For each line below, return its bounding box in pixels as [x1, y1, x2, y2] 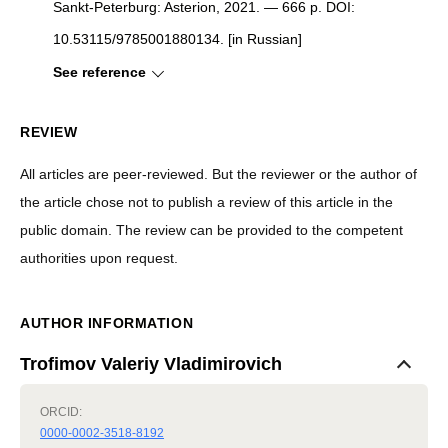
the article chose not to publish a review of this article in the [20, 194, 393, 210]
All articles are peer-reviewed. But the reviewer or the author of [20, 166, 417, 182]
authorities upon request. [20, 250, 178, 266]
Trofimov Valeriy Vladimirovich [20, 354, 282, 374]
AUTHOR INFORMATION [20, 315, 194, 331]
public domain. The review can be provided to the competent [20, 222, 403, 238]
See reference [53, 64, 146, 80]
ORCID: [40, 405, 82, 419]
